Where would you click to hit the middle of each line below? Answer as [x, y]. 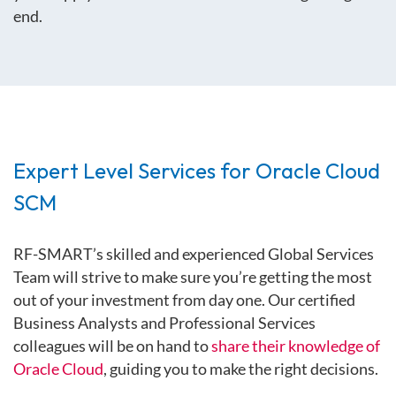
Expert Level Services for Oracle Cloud [197, 170]
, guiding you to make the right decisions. [242, 368]
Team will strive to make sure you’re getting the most [193, 276]
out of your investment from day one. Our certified [184, 299]
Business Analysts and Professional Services [164, 322]
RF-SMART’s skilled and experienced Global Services [194, 253]
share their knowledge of [296, 345]
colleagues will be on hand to [112, 345]
